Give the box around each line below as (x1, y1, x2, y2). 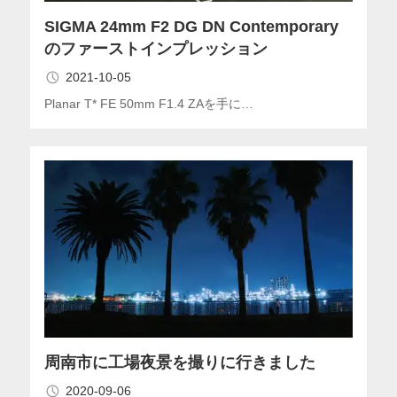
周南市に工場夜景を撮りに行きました (43, 354, 315, 372)
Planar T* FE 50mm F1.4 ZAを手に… (43, 97, 253, 112)
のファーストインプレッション (43, 40, 268, 58)
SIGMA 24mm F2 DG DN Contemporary (43, 18, 339, 36)
